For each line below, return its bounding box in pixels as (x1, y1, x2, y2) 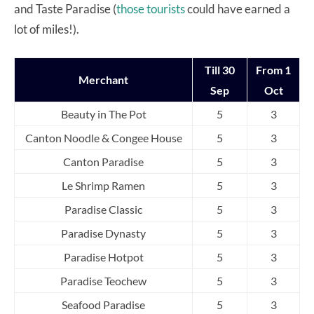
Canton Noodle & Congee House (25, 130, 182, 144)
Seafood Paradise (62, 297, 145, 311)
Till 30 (205, 62, 235, 76)
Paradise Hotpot (63, 250, 144, 264)
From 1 (256, 62, 291, 76)
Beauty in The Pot (60, 107, 146, 121)
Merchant (78, 72, 128, 86)
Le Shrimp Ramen (62, 178, 145, 192)
